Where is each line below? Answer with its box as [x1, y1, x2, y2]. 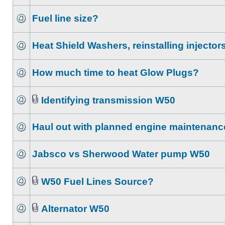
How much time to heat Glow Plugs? [32, 67, 199, 78]
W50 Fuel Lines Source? [41, 176, 154, 187]
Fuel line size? [32, 13, 98, 24]
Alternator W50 [41, 203, 109, 214]
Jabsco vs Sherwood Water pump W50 [32, 149, 210, 159]
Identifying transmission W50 [41, 95, 175, 105]
